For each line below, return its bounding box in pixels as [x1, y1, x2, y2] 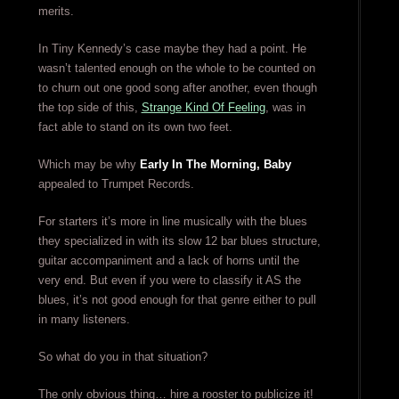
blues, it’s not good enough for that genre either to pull [37, 293, 316, 307]
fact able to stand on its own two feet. [37, 120, 232, 134]
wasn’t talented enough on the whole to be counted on [37, 61, 315, 76]
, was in [265, 101, 305, 115]
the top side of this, [37, 101, 142, 115]
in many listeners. [37, 313, 130, 327]
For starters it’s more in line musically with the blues [37, 215, 307, 229]
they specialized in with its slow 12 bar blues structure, [37, 234, 321, 248]
